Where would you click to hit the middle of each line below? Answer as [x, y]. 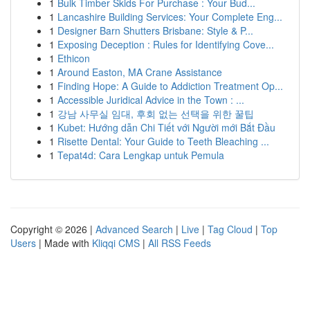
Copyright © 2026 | [53, 229]
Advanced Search [134, 229]
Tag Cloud [230, 229]
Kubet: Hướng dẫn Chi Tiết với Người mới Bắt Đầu [166, 127]
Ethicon [74, 58]
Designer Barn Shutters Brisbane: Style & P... [155, 30]
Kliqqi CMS [116, 243]
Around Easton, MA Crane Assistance [140, 72]
